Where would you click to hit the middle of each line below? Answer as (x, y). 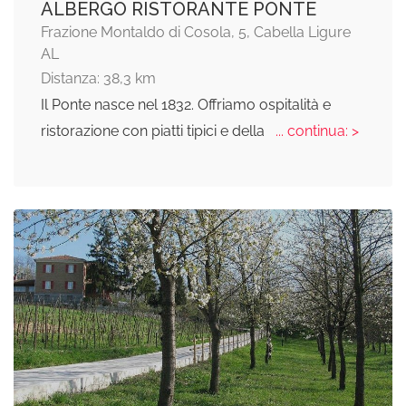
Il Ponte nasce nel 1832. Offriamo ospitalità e (186, 105)
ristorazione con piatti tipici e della (155, 131)
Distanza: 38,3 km (98, 78)
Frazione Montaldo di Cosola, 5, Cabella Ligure (196, 32)
